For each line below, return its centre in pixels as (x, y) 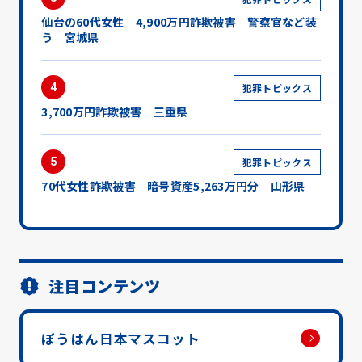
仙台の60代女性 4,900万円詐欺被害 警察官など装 (179, 22)
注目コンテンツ (105, 286)
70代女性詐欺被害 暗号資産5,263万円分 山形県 (173, 185)
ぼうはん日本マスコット (121, 339)
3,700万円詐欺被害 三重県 (115, 112)
